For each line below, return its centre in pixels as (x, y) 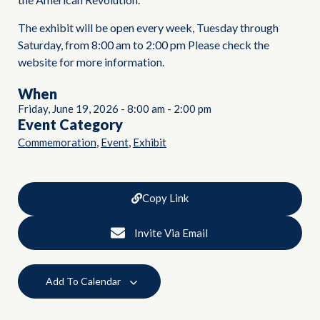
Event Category (70, 124)
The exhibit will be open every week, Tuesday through (148, 27)
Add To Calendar (84, 281)
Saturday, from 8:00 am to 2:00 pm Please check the (144, 44)
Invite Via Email (171, 232)
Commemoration (57, 142)
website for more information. (91, 61)
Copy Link (165, 197)
